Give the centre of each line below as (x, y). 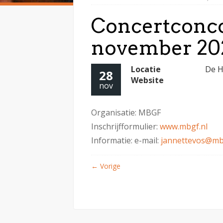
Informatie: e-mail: (126, 140)
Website (147, 80)
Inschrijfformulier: (125, 126)
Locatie (146, 69)
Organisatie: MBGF (126, 112)
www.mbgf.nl (184, 126)
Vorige (109, 166)
